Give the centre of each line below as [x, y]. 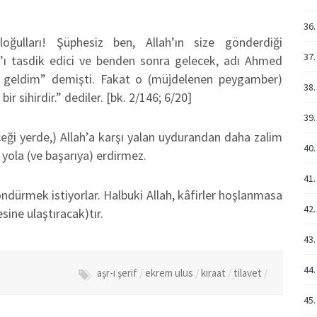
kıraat [213, 273]
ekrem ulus [169, 273]
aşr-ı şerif [117, 273]
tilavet [247, 273]
